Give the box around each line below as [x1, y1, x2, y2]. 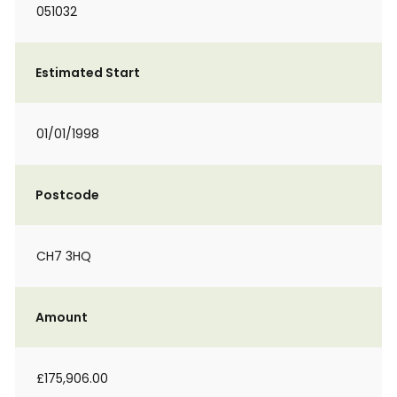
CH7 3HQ [36, 247, 91, 265]
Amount [35, 308, 88, 326]
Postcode [35, 186, 99, 204]
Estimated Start [35, 64, 140, 82]
